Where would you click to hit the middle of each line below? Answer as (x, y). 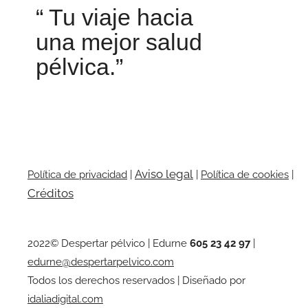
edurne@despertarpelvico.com (101, 262)
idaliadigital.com (65, 299)
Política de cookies (245, 175)
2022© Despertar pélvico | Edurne (109, 243)
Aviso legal (164, 174)
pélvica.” (79, 66)
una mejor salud (119, 42)
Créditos (51, 194)
